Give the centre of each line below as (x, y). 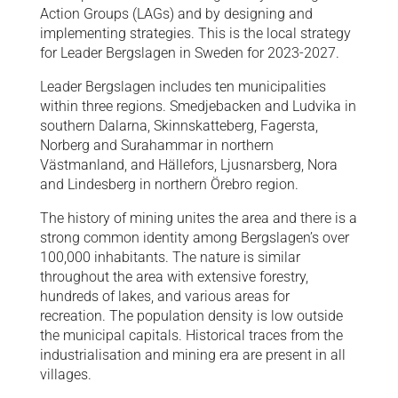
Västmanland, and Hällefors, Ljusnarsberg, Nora (188, 165)
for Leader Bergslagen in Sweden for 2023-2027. (189, 53)
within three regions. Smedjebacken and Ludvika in (198, 107)
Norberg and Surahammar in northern (156, 146)
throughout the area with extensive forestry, (174, 277)
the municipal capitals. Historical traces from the (191, 336)
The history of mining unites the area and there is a (198, 219)
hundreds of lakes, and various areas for (164, 297)
